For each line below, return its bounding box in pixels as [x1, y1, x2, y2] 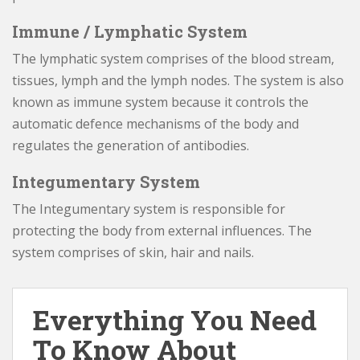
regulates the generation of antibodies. [12, 137, 249, 154]
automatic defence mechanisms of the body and [12, 115, 299, 133]
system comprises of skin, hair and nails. [12, 243, 254, 261]
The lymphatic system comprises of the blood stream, [12, 50, 334, 67]
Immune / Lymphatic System [12, 21, 247, 42]
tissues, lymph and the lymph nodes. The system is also [12, 72, 344, 89]
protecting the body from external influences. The [12, 222, 312, 239]
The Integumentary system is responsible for [12, 200, 285, 218]
